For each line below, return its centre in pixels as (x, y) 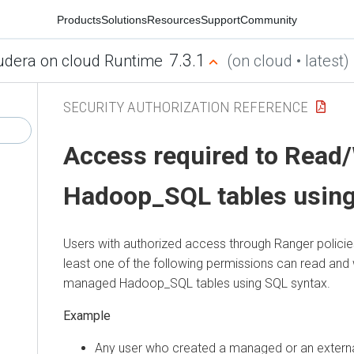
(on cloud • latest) (288, 61)
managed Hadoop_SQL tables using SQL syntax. (197, 283)
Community (269, 19)
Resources (174, 19)
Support (220, 19)
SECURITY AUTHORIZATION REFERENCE (186, 107)
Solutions (124, 19)
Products (79, 19)
